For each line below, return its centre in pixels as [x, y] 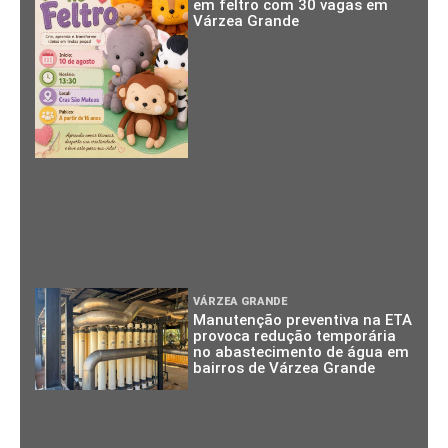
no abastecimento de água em [301, 351]
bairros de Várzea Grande [284, 367]
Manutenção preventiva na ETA [303, 319]
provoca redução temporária [295, 335]
